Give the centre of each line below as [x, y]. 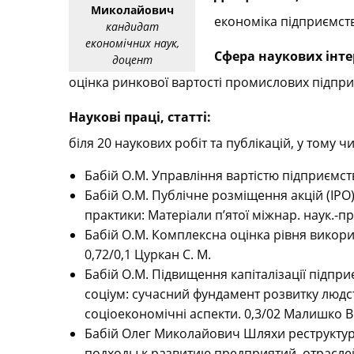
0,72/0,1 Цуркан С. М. [148, 255]
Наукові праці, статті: [140, 117]
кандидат [132, 27]
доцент [132, 60]
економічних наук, [132, 43]
